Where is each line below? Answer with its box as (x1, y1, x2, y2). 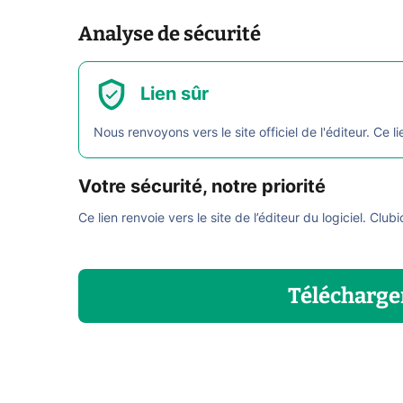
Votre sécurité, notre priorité (78, 178, 326, 197)
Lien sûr (140, 85, 209, 104)
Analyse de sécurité (78, 22, 261, 47)
